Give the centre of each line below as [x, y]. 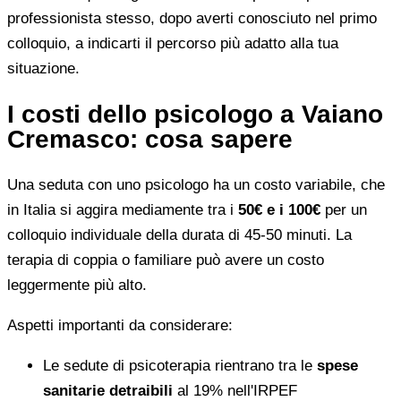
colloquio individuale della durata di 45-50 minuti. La [179, 235]
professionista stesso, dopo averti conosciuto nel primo [192, 18]
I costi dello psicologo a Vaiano [195, 114]
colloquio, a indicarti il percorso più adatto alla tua [173, 43]
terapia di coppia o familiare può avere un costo [166, 260]
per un [344, 209]
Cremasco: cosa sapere [150, 139]
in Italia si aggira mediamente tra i [123, 209]
